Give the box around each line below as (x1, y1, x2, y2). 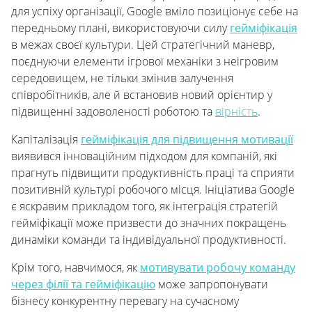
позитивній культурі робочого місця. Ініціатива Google (11, 182, 295, 198)
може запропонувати (155, 276, 268, 292)
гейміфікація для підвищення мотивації (81, 132, 293, 148)
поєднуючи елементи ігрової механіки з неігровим (11, 54, 279, 70)
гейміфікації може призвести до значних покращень (11, 215, 286, 231)
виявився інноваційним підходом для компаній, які (11, 148, 277, 164)
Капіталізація (11, 132, 81, 148)
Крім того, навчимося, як (11, 260, 140, 276)
